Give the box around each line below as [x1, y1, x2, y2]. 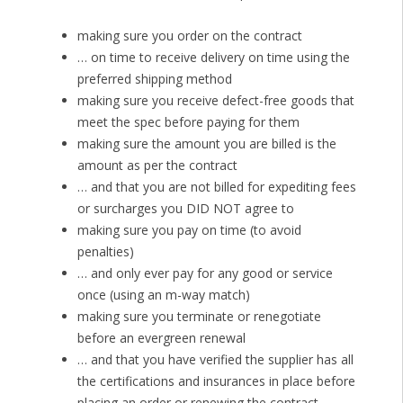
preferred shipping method [76, 70, 232, 88]
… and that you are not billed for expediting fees [76, 178, 356, 196]
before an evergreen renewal [76, 329, 246, 347]
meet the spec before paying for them [76, 113, 300, 131]
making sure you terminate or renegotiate [76, 308, 321, 326]
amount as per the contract [76, 157, 237, 175]
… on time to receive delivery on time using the [76, 49, 350, 67]
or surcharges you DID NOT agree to [76, 200, 294, 218]
